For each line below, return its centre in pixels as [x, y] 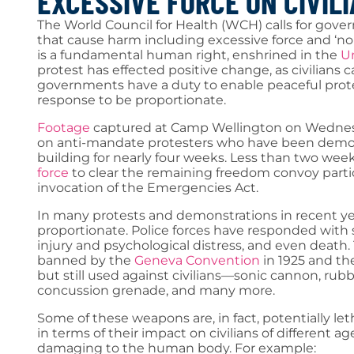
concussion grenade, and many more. [158, 290]
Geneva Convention [197, 260]
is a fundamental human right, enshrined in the [189, 55]
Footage [64, 127]
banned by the [86, 260]
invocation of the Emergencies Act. [148, 187]
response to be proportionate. [133, 100]
